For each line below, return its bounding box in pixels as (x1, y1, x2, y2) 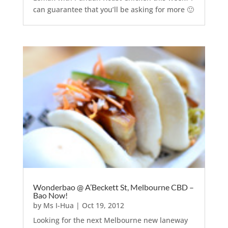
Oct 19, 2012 (81, 200, 124, 210)
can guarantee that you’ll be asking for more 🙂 (33, 4, 194, 14)
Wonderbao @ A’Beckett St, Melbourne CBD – (33, 182, 194, 192)
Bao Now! (33, 190, 68, 200)
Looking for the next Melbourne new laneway (33, 215, 188, 225)
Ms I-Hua (43, 200, 74, 210)
